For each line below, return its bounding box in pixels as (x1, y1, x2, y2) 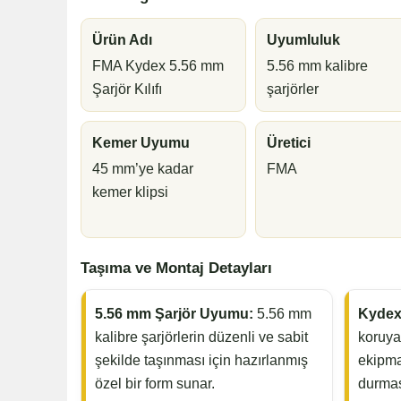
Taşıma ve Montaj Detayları (80, 259, 272, 277)
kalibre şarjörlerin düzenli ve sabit (94, 329, 308, 346)
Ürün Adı (91, 32, 152, 48)
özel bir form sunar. (94, 376, 215, 392)
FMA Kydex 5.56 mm (91, 58, 224, 74)
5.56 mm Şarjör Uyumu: (94, 306, 253, 322)
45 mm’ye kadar (91, 161, 193, 177)
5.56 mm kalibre (267, 58, 369, 74)
